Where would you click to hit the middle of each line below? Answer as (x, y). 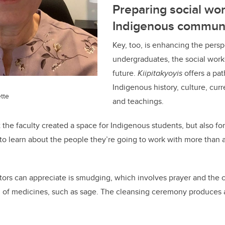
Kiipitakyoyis (160, 73)
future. (125, 73)
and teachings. (138, 101)
